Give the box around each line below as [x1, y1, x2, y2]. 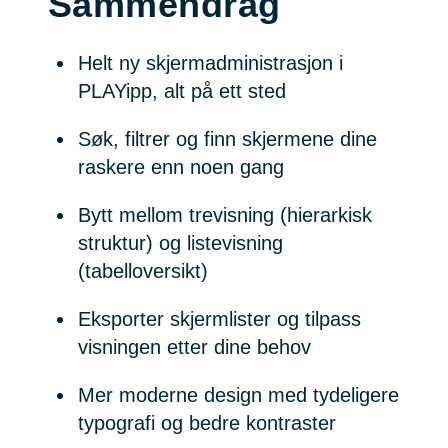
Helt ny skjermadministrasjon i [78, 52, 343, 75]
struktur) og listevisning [78, 232, 283, 255]
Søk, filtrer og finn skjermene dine [78, 128, 377, 151]
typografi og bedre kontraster [78, 412, 336, 435]
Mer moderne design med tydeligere [78, 384, 399, 407]
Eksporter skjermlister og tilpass [78, 308, 361, 331]
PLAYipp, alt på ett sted [78, 80, 286, 103]
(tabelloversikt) [78, 260, 208, 283]
